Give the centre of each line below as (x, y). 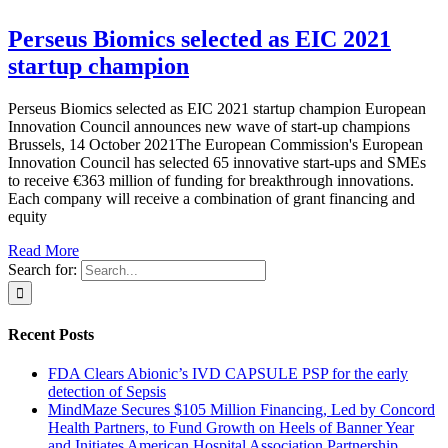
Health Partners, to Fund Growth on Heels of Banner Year (231, 428)
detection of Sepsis (107, 392)
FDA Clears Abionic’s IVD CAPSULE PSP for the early (228, 374)
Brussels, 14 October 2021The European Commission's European (215, 144)
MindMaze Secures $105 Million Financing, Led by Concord (241, 410)
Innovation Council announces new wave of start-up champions (209, 126)
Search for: (42, 269)
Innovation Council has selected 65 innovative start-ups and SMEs (217, 162)
